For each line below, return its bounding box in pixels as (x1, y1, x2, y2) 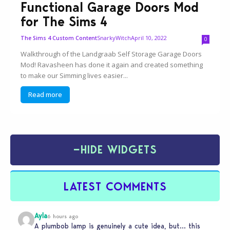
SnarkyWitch (97, 34, 131, 42)
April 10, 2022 (131, 34, 167, 42)
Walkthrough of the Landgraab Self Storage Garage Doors (21, 49, 202, 59)
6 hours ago (47, 212, 78, 220)
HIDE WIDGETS (80, 143, 157, 157)
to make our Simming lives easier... (21, 71, 128, 81)
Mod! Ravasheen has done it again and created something (21, 60, 203, 70)
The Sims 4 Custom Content (21, 34, 98, 42)
